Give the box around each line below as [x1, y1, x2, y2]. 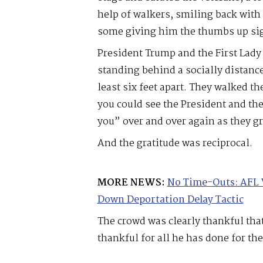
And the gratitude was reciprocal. [97, 136, 252, 152]
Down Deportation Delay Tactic [97, 192, 244, 208]
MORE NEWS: [97, 175, 165, 191]
